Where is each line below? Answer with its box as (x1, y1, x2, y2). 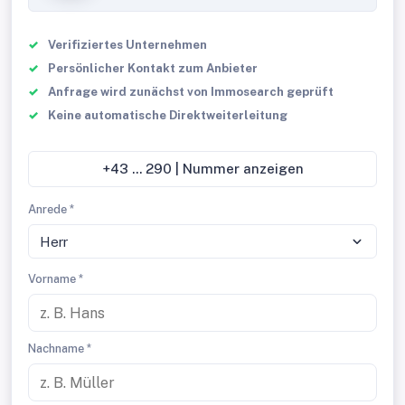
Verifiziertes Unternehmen (48, 38, 207, 52)
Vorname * (28, 272, 83, 286)
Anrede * (28, 202, 74, 216)
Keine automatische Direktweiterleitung (48, 108, 287, 122)
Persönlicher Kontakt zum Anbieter (48, 61, 258, 75)
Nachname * (28, 342, 91, 355)
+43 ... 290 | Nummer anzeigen (131, 161, 304, 176)
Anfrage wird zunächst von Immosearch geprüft (48, 85, 334, 99)
